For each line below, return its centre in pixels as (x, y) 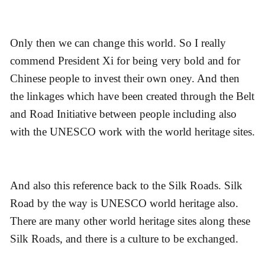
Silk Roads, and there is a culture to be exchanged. (124, 239)
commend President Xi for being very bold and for (125, 61)
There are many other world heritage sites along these (130, 221)
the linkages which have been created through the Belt (132, 96)
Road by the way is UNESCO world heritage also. (124, 203)
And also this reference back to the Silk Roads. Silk (126, 186)
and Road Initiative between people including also (123, 114)
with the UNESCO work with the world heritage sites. (132, 132)
